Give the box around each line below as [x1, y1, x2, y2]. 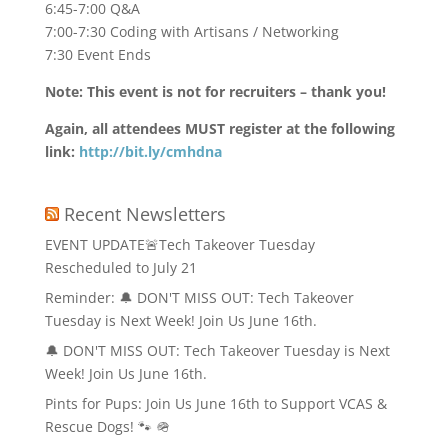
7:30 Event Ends [44, 45, 151, 64]
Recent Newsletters [63, 202, 226, 226]
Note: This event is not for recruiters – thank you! [44, 82, 386, 101]
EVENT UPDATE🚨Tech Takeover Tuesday [44, 235, 315, 254]
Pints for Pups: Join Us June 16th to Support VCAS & [44, 394, 387, 413]
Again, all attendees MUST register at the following [44, 119, 395, 138]
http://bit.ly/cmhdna [78, 142, 222, 161]
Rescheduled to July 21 [44, 258, 197, 277]
